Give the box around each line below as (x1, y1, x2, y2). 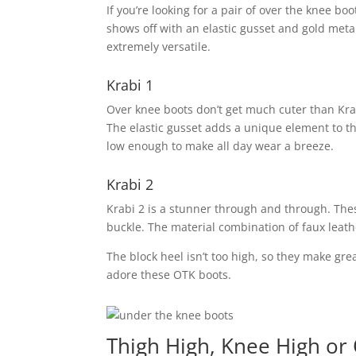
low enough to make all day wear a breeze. (106, 137, 335, 153)
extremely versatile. (106, 38, 211, 54)
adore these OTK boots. (106, 266, 232, 282)
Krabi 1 (106, 75, 154, 95)
